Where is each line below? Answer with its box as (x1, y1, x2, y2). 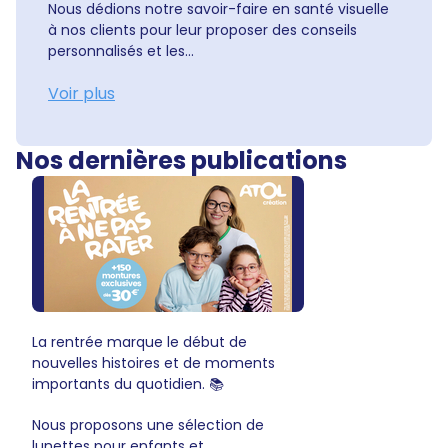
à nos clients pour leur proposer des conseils (48, 20, 357, 40)
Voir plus (48, 82, 115, 105)
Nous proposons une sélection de (32, 415, 264, 435)
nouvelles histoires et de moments (32, 353, 275, 373)
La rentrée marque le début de (32, 332, 247, 352)
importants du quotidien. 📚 (32, 374, 224, 394)
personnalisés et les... (48, 41, 194, 61)
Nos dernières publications (16, 144, 347, 177)
